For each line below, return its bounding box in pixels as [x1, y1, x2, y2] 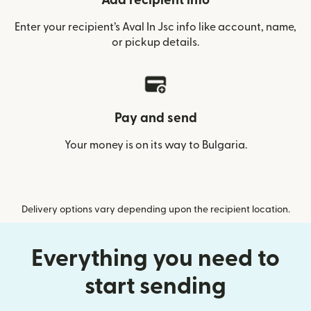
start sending [85, 275, 226, 298]
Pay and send [114, 112, 197, 125]
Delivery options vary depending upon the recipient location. [21, 205, 290, 215]
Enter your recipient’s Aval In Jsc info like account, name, [15, 22, 296, 33]
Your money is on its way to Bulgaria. [64, 140, 247, 151]
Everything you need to [31, 247, 280, 270]
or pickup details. [112, 37, 199, 48]
